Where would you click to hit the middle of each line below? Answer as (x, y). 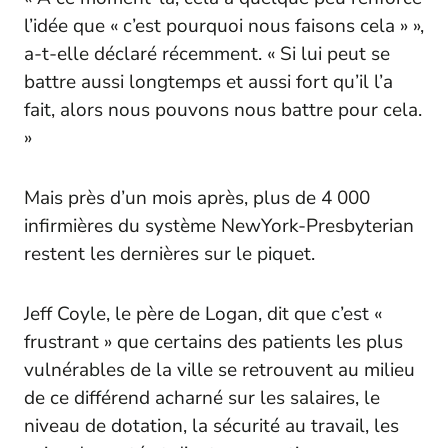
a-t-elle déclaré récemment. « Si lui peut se (207, 53)
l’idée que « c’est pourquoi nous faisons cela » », (224, 25)
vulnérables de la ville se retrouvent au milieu (219, 369)
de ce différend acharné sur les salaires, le (202, 397)
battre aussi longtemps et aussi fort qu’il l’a (208, 81)
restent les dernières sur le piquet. (169, 253)
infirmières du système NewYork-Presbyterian (219, 225)
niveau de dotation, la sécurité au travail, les (211, 425)
